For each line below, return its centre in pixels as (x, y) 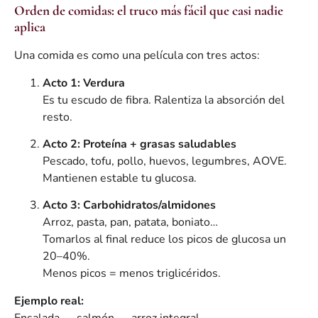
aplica (30, 27)
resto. (57, 117)
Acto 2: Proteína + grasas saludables (139, 144)
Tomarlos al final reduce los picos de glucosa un (164, 240)
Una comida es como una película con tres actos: (137, 56)
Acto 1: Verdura (84, 83)
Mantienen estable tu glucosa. (120, 179)
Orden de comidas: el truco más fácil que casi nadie (149, 11)
